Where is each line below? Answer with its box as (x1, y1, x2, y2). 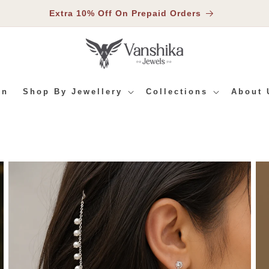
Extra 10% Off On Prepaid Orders (49, 8, 201, 18)
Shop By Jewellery (22, 87, 122, 96)
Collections (145, 87, 208, 96)
